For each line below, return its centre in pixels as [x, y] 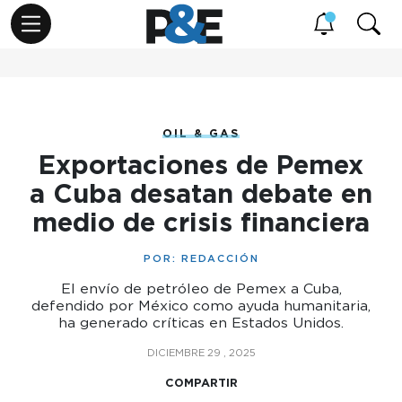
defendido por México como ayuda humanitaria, [201, 306]
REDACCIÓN [220, 258]
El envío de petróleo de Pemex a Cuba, [201, 288]
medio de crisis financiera [201, 222]
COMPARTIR [201, 383]
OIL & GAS [201, 133]
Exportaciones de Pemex [201, 165]
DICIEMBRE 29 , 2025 [201, 353]
